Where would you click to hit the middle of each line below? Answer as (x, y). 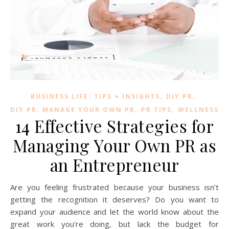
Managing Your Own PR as (114, 145)
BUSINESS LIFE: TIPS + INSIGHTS (95, 96)
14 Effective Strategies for (114, 125)
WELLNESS (198, 109)
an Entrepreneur (114, 164)
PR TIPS (156, 109)
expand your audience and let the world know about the (114, 211)
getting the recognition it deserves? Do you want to (114, 199)
